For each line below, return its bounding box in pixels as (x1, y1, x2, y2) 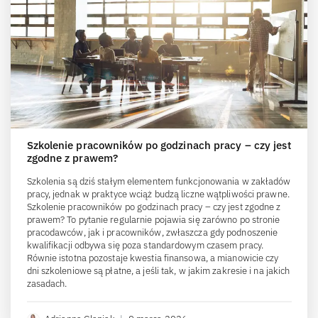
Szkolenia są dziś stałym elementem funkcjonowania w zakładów (26, 175, 291, 188)
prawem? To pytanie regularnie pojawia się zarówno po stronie (26, 214, 280, 226)
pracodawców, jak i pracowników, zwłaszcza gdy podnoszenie (26, 226, 278, 239)
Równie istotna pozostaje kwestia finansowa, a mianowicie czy (26, 252, 279, 265)
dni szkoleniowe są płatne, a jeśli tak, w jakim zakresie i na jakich (26, 265, 290, 278)
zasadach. (26, 278, 67, 290)
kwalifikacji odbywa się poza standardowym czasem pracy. (26, 239, 264, 252)
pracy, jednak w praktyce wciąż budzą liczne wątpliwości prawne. (26, 188, 290, 201)
